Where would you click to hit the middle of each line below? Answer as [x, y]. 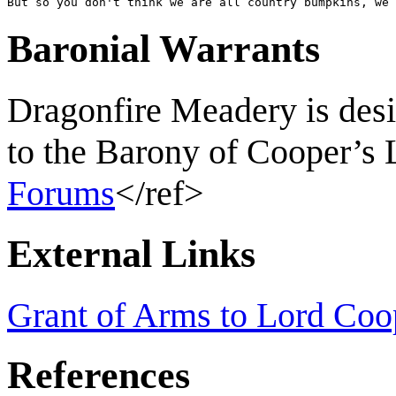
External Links [131, 254]
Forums [61, 193]
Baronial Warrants [164, 49]
